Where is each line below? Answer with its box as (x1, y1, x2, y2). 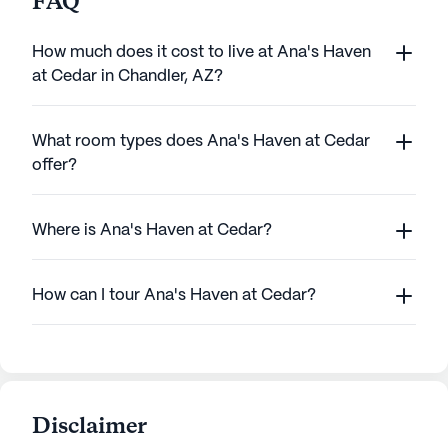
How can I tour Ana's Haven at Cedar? (32, 288, 316, 303)
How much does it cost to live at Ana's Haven (32, 45, 371, 60)
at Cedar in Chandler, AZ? (32, 69, 223, 84)
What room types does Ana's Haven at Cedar (32, 134, 370, 149)
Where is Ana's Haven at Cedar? (32, 223, 272, 238)
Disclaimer (32, 412, 147, 442)
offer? (32, 158, 77, 173)
